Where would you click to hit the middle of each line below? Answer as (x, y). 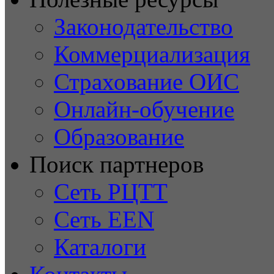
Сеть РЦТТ (111, 191)
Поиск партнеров (117, 164)
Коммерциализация (152, 54)
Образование (119, 136)
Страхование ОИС (146, 81)
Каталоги (100, 246)
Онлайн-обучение (144, 109)
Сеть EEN (104, 219)
